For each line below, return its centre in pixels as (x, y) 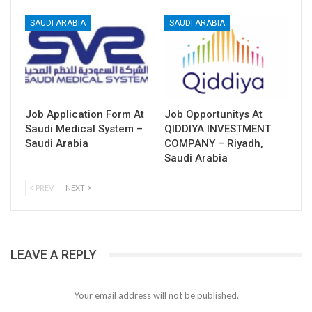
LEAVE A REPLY (54, 255)
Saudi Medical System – (84, 129)
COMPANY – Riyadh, (214, 144)
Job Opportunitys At (213, 115)
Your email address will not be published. (156, 295)
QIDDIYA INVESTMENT (218, 129)
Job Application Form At (85, 115)
